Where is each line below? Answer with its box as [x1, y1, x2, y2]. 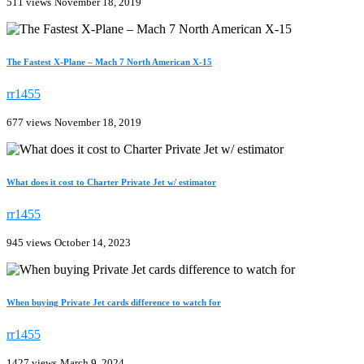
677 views [6, 116, 51, 129]
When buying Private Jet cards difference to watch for [6, 297, 221, 308]
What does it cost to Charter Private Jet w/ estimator [6, 177, 216, 188]
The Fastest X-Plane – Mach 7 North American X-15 [6, 57, 212, 67]
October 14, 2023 [54, 236, 131, 249]
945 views [6, 236, 51, 249]
